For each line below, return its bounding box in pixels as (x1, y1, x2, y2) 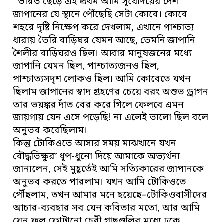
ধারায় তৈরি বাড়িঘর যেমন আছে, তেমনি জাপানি (13, 35, 196, 48)
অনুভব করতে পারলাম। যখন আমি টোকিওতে (13, 176, 187, 189)
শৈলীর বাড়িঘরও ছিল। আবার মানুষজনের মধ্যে (13, 48, 192, 60)
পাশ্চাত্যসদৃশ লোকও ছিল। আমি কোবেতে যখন (13, 73, 191, 86)
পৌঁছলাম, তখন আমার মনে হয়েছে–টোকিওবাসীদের (13, 189, 208, 202)
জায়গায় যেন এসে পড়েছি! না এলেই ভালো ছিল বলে (13, 112, 209, 125)
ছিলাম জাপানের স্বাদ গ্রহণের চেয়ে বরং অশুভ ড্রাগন (13, 86, 209, 99)
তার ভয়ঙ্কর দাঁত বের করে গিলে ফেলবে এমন (13, 99, 184, 112)
